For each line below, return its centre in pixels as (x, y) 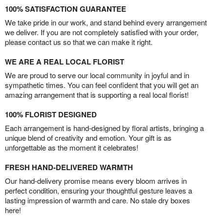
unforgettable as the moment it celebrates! (72, 147)
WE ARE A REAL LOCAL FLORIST (65, 62)
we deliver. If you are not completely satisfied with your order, (102, 32)
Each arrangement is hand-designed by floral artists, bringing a (104, 128)
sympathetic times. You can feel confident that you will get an (102, 85)
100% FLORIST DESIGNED (51, 114)
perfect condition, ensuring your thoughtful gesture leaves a (99, 190)
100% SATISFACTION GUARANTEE (66, 9)
